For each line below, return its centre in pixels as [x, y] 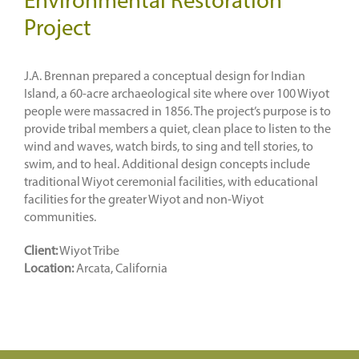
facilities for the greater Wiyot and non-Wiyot [143, 201]
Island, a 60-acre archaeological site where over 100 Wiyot [176, 95]
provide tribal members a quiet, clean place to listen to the [177, 130]
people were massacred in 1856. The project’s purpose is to [177, 113]
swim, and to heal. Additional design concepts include [167, 165]
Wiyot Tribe [88, 252]
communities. [60, 218]
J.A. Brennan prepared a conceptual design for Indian [164, 77]
